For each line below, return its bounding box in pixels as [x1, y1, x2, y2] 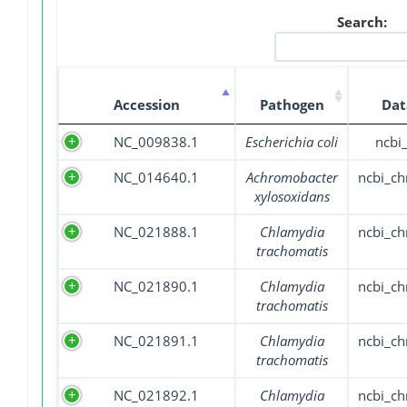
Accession [114, 95, 180, 114]
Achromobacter [245, 168, 338, 187]
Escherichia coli [245, 133, 338, 152]
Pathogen [259, 95, 324, 114]
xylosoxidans [253, 187, 330, 206]
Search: [337, 13, 387, 32]
